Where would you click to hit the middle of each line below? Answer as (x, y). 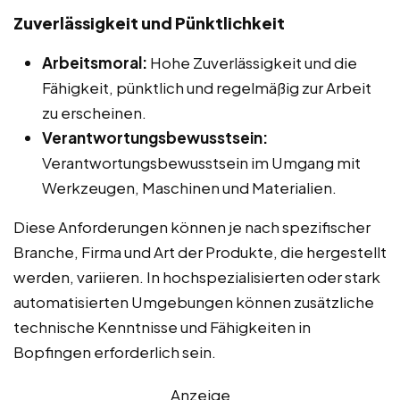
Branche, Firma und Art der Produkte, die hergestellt (200, 251)
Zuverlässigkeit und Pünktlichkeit (149, 22)
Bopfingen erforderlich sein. (115, 351)
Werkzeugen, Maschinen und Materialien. (189, 187)
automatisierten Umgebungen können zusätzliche (194, 301)
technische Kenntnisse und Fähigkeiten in (162, 326)
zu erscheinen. (94, 112)
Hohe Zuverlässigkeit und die (252, 62)
